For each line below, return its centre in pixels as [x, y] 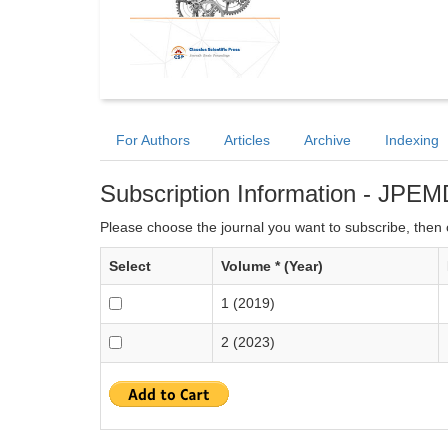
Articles [247, 140]
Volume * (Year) [272, 266]
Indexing [412, 140]
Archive [327, 140]
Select [130, 266]
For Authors [153, 140]
